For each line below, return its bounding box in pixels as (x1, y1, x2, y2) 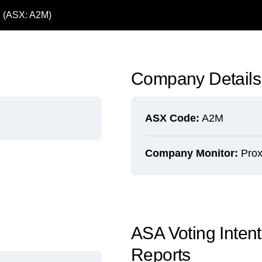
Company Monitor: (145, 147, 238, 159)
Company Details (131, 69, 261, 88)
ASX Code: (145, 112, 199, 124)
